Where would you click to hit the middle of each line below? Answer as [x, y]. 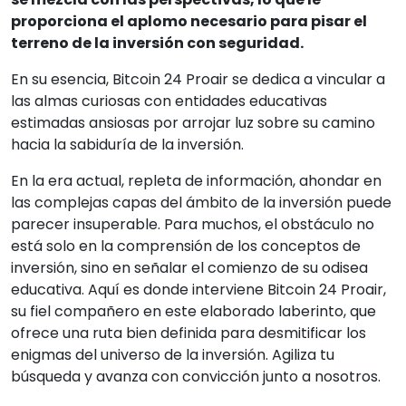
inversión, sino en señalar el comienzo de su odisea [189, 268]
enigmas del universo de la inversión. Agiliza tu [173, 355]
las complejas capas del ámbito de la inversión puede [201, 203]
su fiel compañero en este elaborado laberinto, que [193, 311]
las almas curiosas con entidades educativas [169, 101]
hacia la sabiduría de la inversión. [127, 145]
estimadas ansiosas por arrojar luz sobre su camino [193, 123]
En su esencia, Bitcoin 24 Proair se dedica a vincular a [198, 79]
